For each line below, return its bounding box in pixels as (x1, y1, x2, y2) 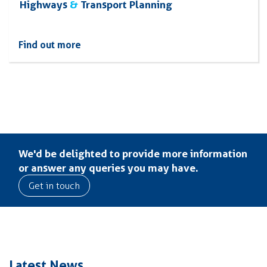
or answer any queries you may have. (18, 160, 198, 174)
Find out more (18, 38, 81, 51)
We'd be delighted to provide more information (18, 146, 247, 160)
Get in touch (29, 179, 80, 191)
